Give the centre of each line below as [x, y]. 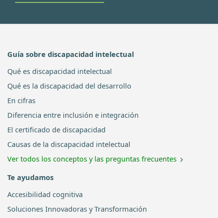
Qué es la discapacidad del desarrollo [69, 85]
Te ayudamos [30, 177]
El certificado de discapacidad [56, 129]
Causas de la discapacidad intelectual [69, 144]
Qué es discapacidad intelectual [60, 71]
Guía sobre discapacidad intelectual [71, 54]
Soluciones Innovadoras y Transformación [77, 209]
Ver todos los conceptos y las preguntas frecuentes [92, 158]
